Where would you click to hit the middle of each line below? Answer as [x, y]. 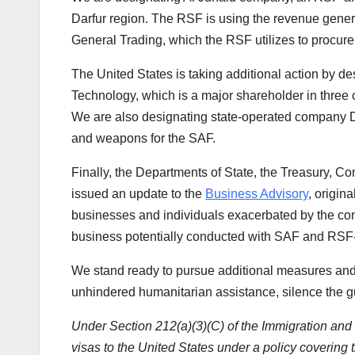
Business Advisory [257, 194]
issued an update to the [138, 194]
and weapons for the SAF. [143, 139]
